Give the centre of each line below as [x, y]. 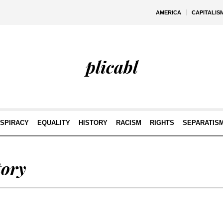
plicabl [111, 67]
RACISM [128, 123]
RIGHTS [162, 123]
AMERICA [168, 12]
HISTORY [93, 123]
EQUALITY [54, 123]
